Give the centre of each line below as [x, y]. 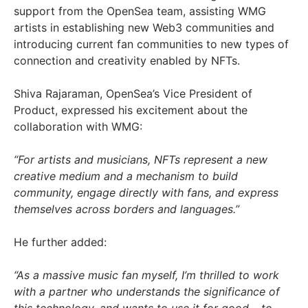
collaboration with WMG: [78, 126]
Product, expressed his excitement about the [131, 110]
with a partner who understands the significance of [147, 291]
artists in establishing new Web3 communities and [144, 27]
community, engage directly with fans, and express [146, 192]
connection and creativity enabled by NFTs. [127, 60]
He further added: [60, 242]
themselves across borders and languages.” [126, 209]
